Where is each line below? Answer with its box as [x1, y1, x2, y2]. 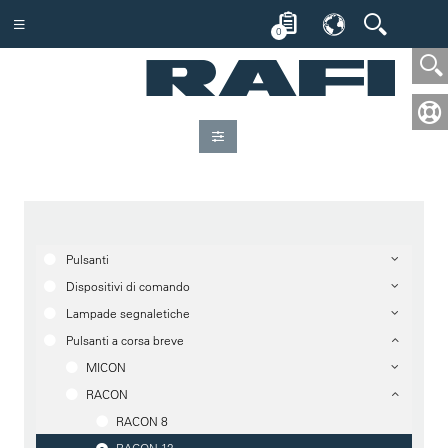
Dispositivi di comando [66, 278, 190, 294]
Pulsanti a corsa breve [66, 332, 184, 348]
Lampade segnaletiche [66, 305, 190, 321]
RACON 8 [116, 413, 168, 429]
